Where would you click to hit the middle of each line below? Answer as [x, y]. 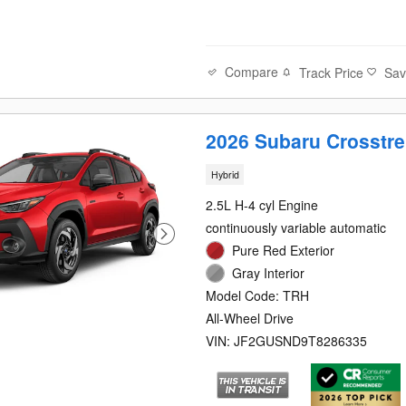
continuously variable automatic [296, 228]
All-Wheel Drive [250, 319]
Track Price [332, 72]
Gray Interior [269, 273]
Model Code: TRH [258, 296]
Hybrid [225, 174]
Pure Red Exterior [284, 251]
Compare [252, 72]
